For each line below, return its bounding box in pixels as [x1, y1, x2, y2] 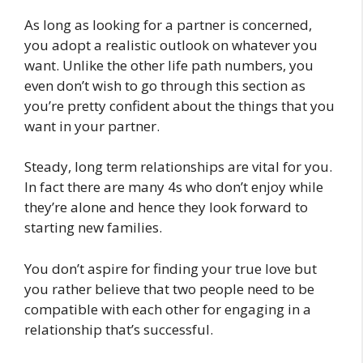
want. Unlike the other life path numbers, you [24, 55, 314, 75]
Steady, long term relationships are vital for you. [24, 157, 332, 177]
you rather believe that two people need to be [24, 279, 314, 298]
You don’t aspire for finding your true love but [24, 258, 317, 278]
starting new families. [24, 218, 162, 237]
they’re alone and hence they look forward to [24, 198, 308, 217]
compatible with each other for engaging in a [24, 299, 311, 318]
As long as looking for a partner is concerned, [24, 15, 312, 34]
